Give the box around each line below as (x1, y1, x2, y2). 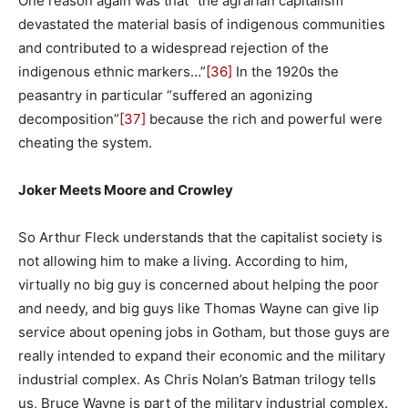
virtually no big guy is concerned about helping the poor (18, 275, 379, 293)
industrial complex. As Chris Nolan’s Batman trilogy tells (18, 370, 376, 388)
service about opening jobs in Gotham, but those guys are (18, 322, 390, 341)
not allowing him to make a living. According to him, (18, 251, 348, 270)
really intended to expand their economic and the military (18, 346, 385, 364)
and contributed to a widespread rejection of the (18, 38, 329, 56)
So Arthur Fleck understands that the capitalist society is (18, 228, 382, 246)
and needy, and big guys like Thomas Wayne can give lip (18, 299, 379, 317)
